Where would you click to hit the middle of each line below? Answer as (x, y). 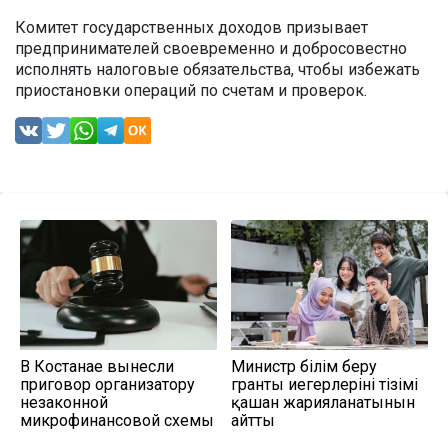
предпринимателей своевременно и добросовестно (211, 49)
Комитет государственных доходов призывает (191, 28)
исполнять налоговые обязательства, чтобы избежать (217, 70)
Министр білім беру (304, 367)
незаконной (64, 403)
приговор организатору (107, 385)
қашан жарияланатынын (323, 403)
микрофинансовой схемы (117, 421)
